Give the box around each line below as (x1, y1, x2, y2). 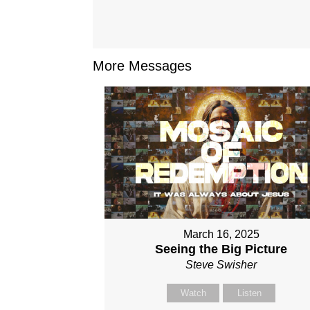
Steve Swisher (185, 259, 257, 271)
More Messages (93, 58, 192, 74)
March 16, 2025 (183, 228, 259, 241)
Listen (237, 288, 262, 299)
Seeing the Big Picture (155, 242, 288, 257)
